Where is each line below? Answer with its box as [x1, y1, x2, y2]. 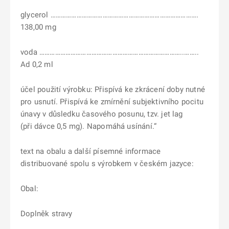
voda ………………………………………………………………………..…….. [20, 48, 199, 57]
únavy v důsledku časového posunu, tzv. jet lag [20, 109, 183, 119]
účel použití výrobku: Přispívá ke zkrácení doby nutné [20, 85, 205, 94]
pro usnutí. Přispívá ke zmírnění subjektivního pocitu [20, 97, 203, 106]
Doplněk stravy [20, 209, 73, 218]
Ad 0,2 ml [20, 60, 53, 69]
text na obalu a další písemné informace [20, 147, 161, 156]
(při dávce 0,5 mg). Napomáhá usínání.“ [20, 122, 157, 131]
